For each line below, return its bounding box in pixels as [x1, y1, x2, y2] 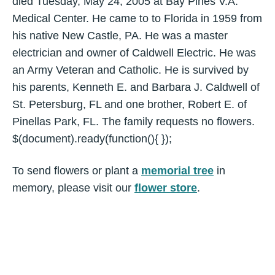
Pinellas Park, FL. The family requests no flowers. [12, 115, 255, 128]
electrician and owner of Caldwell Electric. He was [12, 47, 256, 59]
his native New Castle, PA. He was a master [12, 29, 228, 42]
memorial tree [141, 165, 214, 177]
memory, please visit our [12, 182, 134, 194]
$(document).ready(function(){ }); [12, 133, 172, 145]
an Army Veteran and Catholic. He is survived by [12, 64, 249, 76]
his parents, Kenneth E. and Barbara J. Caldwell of [12, 81, 260, 93]
